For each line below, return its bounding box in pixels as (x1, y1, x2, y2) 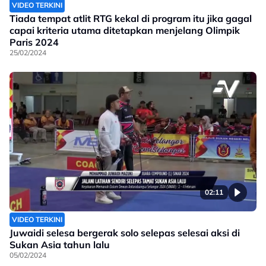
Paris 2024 (9, 36, 59, 48)
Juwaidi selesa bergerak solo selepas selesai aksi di (9, 227, 240, 239)
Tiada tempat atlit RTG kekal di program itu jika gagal (9, 12, 252, 24)
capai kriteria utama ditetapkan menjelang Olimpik (9, 24, 240, 36)
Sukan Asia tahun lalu (9, 239, 110, 251)
